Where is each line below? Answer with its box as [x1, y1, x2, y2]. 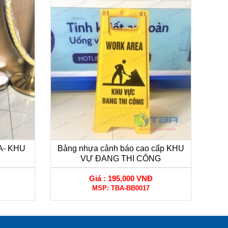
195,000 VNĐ [107, 174, 153, 183]
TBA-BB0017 [110, 184, 150, 192]
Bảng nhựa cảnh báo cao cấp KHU [57, 144, 184, 153]
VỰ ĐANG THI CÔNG [80, 154, 161, 163]
